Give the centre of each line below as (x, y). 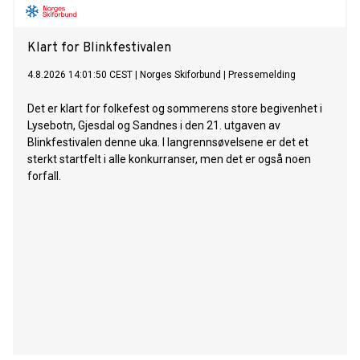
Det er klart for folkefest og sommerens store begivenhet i (175, 109)
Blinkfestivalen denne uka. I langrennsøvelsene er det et (168, 143)
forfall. (44, 176)
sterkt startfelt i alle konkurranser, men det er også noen (169, 160)
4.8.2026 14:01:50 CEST (80, 75)
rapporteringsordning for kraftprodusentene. (141, 17)
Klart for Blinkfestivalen (99, 49)
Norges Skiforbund (180, 75)
